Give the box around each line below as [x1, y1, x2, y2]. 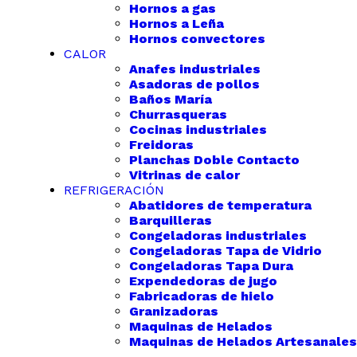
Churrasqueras [129, 107, 227, 122]
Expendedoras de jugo [129, 273, 277, 288]
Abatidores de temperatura [129, 198, 312, 213]
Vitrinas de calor [129, 167, 240, 182]
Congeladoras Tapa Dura [129, 258, 293, 273]
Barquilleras [129, 213, 212, 228]
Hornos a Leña [129, 16, 224, 31]
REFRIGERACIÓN [64, 182, 164, 198]
